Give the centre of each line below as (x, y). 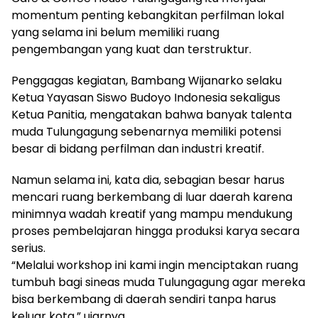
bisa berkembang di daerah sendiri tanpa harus (144, 299)
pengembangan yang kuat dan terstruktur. (131, 49)
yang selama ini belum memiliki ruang (115, 32)
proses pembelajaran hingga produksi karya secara (155, 231)
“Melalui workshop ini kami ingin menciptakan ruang (155, 265)
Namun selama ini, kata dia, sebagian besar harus (148, 180)
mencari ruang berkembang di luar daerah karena (152, 197)
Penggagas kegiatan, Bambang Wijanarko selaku (147, 80)
